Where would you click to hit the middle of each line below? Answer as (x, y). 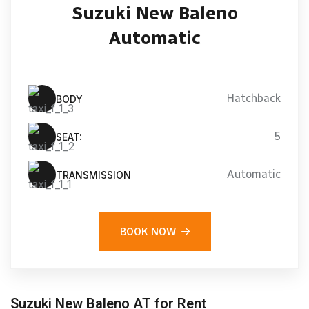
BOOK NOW (148, 231)
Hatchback (253, 98)
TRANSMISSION (93, 175)
